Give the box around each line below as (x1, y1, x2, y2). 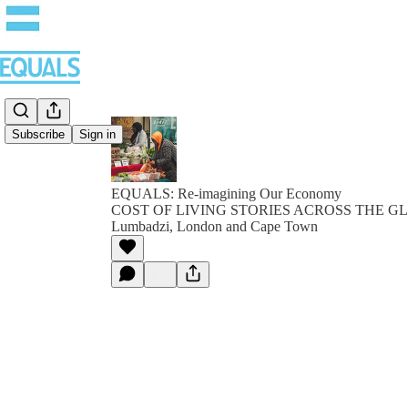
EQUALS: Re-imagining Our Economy (111, 186, 342, 201)
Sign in (79, 127, 116, 142)
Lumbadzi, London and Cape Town (111, 219, 318, 234)
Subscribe (12, 127, 65, 142)
